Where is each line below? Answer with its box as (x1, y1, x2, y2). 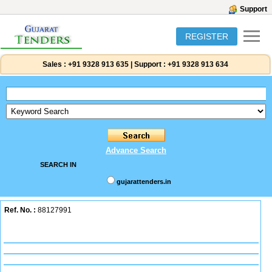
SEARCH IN (39, 161, 76, 168)
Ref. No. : (4, 206, 36, 214)
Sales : (42, 60, 66, 69)
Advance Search (106, 146, 166, 155)
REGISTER (185, 32, 228, 41)
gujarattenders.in (116, 178, 171, 185)
